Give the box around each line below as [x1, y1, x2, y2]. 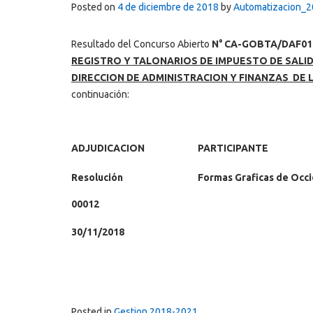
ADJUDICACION [71, 142, 145, 154]
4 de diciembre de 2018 [117, 1, 219, 13]
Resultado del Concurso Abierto [71, 38, 212, 50]
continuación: [71, 89, 129, 100]
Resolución [71, 171, 123, 183]
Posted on [71, 1, 117, 13]
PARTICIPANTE [198, 142, 268, 154]
